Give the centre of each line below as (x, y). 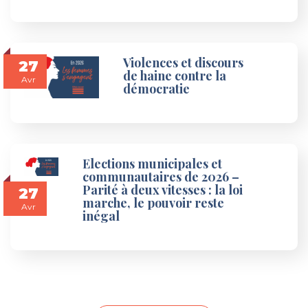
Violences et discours (184, 62)
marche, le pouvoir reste (153, 202)
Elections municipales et (152, 163)
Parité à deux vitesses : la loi (162, 189)
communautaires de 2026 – (161, 176)
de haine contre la (175, 75)
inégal (101, 216)
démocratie (157, 88)
